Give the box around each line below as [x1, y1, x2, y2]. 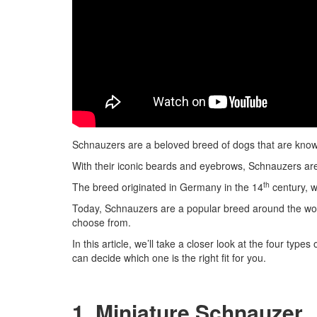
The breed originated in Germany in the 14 [72, 180, 263, 194]
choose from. [72, 215, 131, 229]
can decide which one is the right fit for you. [72, 250, 266, 265]
